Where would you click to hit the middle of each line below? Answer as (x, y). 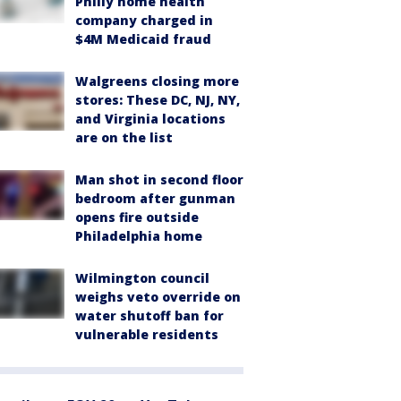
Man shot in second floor (159, 179)
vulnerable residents (147, 334)
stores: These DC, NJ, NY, (158, 99)
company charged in (144, 20)
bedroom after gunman (155, 198)
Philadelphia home (139, 235)
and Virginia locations (150, 118)
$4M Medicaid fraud (143, 38)
